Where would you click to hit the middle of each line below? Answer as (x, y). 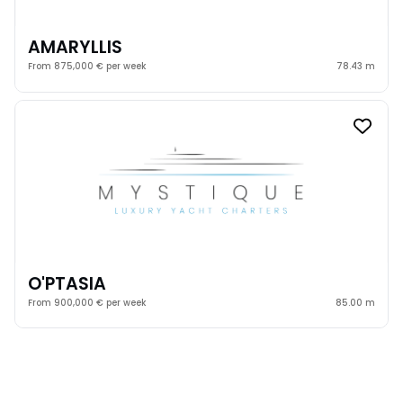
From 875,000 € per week (87, 67)
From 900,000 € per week (87, 302)
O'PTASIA (67, 283)
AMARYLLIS (76, 48)
